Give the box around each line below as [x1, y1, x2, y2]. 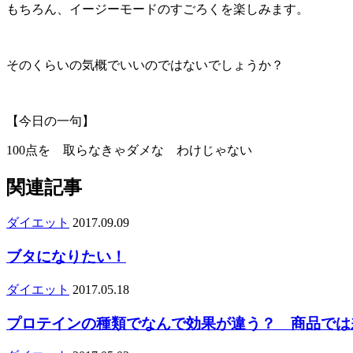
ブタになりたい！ [6, 248, 126, 266]
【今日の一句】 [6, 113, 95, 128]
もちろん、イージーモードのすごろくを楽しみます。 [6, 2, 309, 16]
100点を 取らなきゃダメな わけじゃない [6, 143, 252, 157]
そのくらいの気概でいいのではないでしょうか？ [6, 58, 284, 72]
